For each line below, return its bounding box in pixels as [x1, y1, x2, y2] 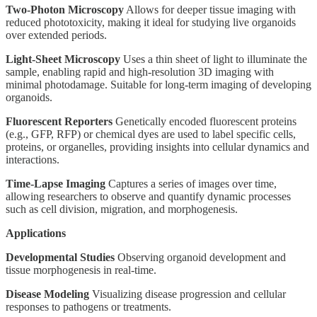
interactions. [6, 153, 59, 166]
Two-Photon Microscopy [6, 3, 124, 16]
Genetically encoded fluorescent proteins [113, 115, 296, 127]
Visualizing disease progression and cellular [89, 287, 286, 300]
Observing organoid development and [115, 250, 286, 263]
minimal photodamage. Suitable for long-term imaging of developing [6, 78, 311, 91]
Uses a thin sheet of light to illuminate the [120, 52, 307, 65]
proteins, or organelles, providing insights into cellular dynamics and [6, 140, 309, 153]
